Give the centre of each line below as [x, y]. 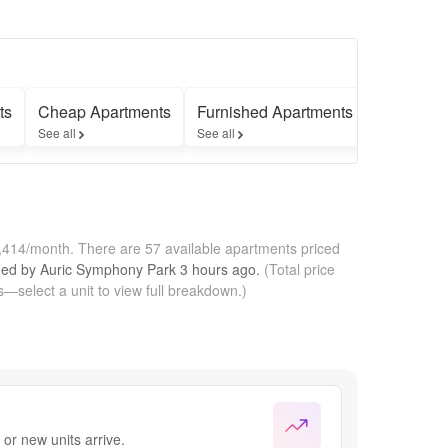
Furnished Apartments [275, 111]
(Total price [297, 268]
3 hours [204, 268]
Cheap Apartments [104, 111]
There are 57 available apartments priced [209, 247]
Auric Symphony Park [108, 268]
